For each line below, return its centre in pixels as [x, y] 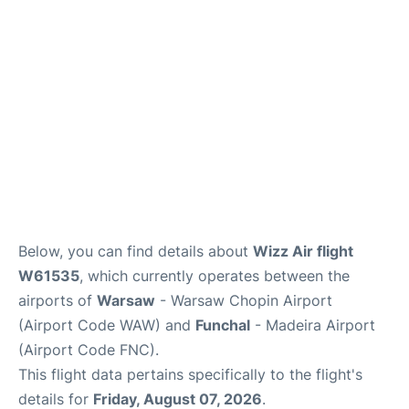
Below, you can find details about [136, 251]
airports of [58, 300]
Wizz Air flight [303, 251]
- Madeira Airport [313, 325]
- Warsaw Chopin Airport [244, 300]
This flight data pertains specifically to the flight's [190, 374]
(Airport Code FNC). [89, 350]
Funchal [223, 325]
